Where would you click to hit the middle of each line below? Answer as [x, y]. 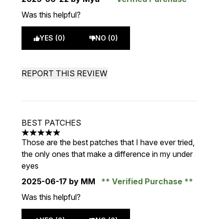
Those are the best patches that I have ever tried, [108, 142]
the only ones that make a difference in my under [107, 154]
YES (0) [52, 38]
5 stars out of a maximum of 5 [74, 138]
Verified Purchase [147, 181]
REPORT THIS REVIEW [65, 73]
